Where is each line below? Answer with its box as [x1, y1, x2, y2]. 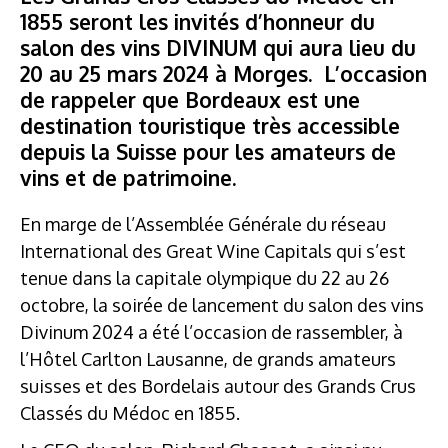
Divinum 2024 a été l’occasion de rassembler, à [20, 320, 403, 343]
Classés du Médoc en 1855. [20, 401, 240, 424]
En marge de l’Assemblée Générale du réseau [20, 212, 386, 235]
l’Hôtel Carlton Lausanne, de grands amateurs [20, 347, 396, 370]
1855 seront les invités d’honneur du [20, 7, 375, 35]
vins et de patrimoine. [20, 163, 236, 191]
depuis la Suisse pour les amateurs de [20, 137, 396, 165]
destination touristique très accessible [20, 111, 400, 139]
